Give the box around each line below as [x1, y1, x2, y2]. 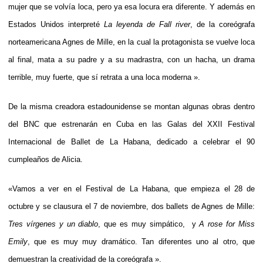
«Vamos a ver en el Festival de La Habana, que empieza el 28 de [8, 184, 255, 193]
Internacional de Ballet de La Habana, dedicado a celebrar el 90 [8, 137, 255, 146]
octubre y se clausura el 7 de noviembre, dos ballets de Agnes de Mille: [8, 201, 255, 211]
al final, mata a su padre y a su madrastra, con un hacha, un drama [8, 55, 255, 64]
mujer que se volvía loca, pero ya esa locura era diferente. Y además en [8, 2, 255, 11]
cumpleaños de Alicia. [8, 154, 83, 164]
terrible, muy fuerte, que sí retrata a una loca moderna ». [8, 72, 200, 82]
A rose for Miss [199, 219, 255, 228]
